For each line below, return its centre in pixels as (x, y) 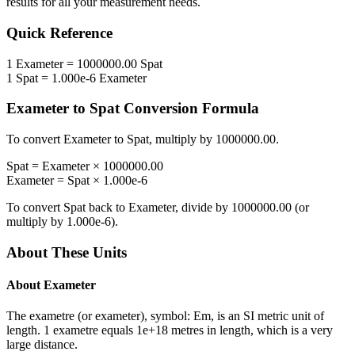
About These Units (67, 252)
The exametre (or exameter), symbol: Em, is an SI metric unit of (165, 316)
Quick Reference (59, 33)
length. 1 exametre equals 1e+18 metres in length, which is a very (170, 330)
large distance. (42, 345)
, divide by (203, 208)
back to (107, 208)
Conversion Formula (189, 109)
